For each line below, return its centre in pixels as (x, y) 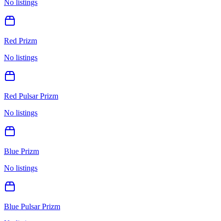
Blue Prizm (21, 151)
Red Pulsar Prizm (31, 96)
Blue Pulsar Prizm (32, 206)
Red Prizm (20, 40)
